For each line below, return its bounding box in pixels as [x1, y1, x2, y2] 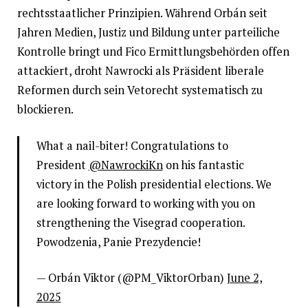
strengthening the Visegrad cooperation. [36, 214, 245, 230]
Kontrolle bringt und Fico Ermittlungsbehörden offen [16, 43, 289, 59]
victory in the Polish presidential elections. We [36, 176, 272, 192]
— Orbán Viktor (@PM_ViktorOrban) [36, 270, 227, 286]
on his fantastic [162, 157, 244, 173]
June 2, [226, 270, 263, 286]
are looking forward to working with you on [36, 195, 255, 211]
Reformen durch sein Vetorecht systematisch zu [16, 82, 263, 98]
